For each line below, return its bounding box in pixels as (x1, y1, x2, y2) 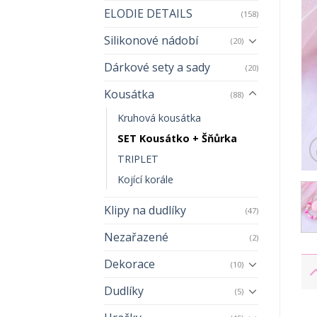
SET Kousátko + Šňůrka (117, 131, 237, 145)
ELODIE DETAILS (104, 5, 192, 21)
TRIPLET (117, 151, 158, 166)
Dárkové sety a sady (104, 59, 210, 75)
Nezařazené (104, 229, 168, 245)
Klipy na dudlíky (104, 202, 186, 218)
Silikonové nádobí (104, 32, 198, 48)
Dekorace (104, 255, 155, 272)
